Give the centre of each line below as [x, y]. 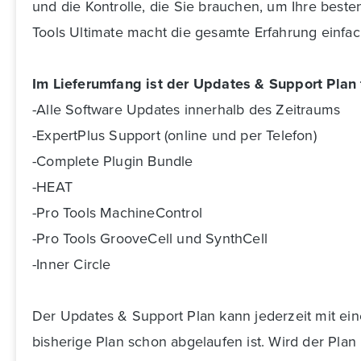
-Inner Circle [72, 264]
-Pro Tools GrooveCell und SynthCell [150, 239]
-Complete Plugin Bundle [113, 161]
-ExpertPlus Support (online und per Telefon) [174, 135]
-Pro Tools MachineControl [117, 213]
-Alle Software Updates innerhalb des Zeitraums [187, 110]
